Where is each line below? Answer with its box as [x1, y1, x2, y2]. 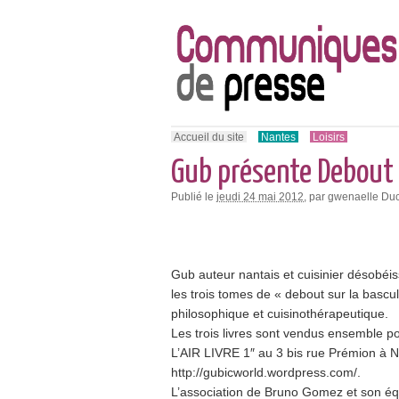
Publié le [171, 190, 216, 202]
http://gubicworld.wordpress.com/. [171, 364, 361, 379]
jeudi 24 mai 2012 [216, 190, 304, 202]
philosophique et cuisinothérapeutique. [171, 305, 388, 321]
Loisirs [313, 130, 345, 142]
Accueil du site [174, 130, 244, 142]
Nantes [261, 130, 296, 142]
